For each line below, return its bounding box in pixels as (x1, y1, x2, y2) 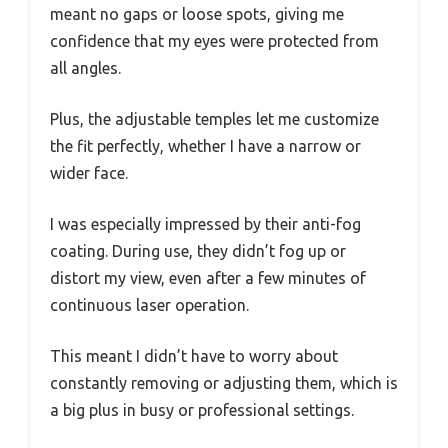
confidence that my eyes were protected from (50, 32, 379, 51)
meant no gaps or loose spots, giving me (50, 5, 344, 24)
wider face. (50, 164, 128, 183)
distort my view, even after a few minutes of (50, 269, 366, 288)
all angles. (50, 59, 121, 78)
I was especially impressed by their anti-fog (50, 215, 361, 234)
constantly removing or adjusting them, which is (50, 374, 398, 393)
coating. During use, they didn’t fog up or (50, 242, 346, 261)
